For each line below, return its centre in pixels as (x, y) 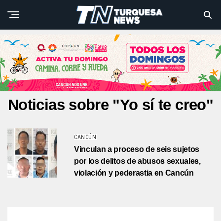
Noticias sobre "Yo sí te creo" (110, 105)
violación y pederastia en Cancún (134, 173)
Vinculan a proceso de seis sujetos (137, 149)
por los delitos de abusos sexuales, (137, 161)
